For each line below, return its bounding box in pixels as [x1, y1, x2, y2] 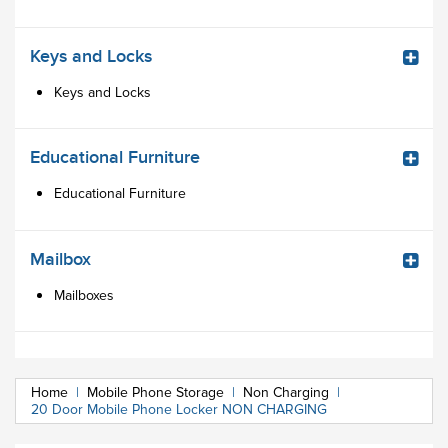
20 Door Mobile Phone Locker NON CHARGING [31, 401, 327, 419]
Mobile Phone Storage [87, 384, 224, 402]
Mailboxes [54, 286, 114, 304]
